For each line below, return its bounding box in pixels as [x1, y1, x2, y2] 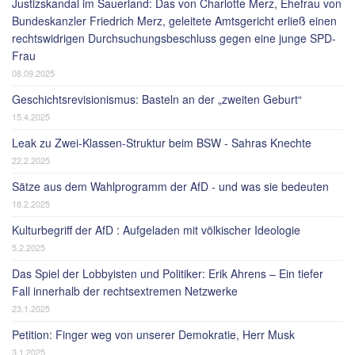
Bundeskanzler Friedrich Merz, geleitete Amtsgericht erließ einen [12, 13, 337, 29]
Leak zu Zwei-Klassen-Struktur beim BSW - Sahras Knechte [12, 135, 311, 151]
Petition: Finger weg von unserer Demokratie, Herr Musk [12, 326, 295, 342]
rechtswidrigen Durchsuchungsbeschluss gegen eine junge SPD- [12, 30, 336, 46]
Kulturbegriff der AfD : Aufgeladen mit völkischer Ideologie [12, 222, 300, 238]
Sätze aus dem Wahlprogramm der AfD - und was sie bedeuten [12, 178, 329, 194]
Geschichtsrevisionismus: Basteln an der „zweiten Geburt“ [12, 91, 302, 107]
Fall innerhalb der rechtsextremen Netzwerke [12, 283, 238, 299]
